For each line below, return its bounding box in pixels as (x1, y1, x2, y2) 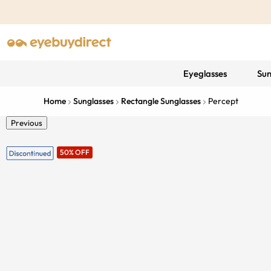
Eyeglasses (183, 68, 227, 79)
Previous (11, 118, 42, 128)
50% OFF (59, 148, 90, 157)
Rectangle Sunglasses (121, 96, 201, 106)
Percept (208, 96, 238, 106)
